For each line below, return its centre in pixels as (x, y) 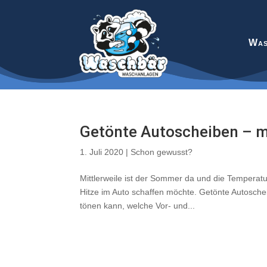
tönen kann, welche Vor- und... (138, 206)
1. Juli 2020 (102, 152)
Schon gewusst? (162, 152)
